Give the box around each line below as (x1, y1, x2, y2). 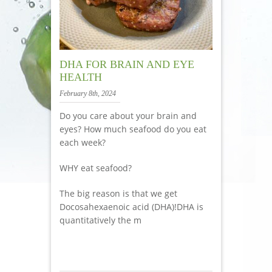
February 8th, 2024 (59, 89, 116, 98)
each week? (59, 136, 106, 148)
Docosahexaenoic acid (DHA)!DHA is (59, 200, 203, 212)
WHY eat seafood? (59, 161, 132, 174)
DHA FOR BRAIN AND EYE (59, 58, 194, 70)
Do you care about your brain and (59, 109, 197, 121)
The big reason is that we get (59, 187, 177, 199)
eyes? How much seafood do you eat (59, 123, 206, 135)
